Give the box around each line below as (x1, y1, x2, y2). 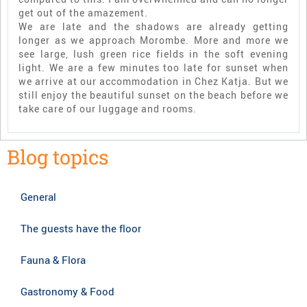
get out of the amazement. (19, 6, 148, 20)
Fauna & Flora (21, 253, 86, 267)
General (21, 190, 56, 204)
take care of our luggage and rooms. (19, 102, 197, 116)
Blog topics (7, 144, 108, 171)
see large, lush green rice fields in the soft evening (19, 47, 288, 61)
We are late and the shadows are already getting (19, 20, 288, 34)
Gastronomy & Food (21, 284, 114, 299)
